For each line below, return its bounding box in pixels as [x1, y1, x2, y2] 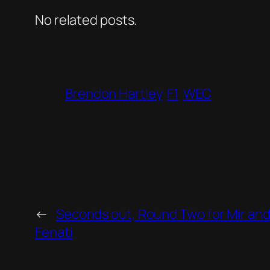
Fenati [35, 223, 73, 242]
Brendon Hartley [65, 84, 163, 103]
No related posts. [35, 11, 137, 30]
